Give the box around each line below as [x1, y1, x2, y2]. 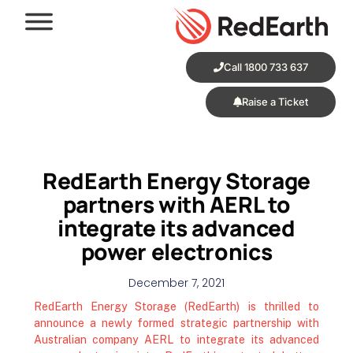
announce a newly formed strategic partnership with [33, 316, 320, 329]
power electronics [80, 236, 273, 266]
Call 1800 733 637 [223, 60, 308, 73]
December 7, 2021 [128, 274, 225, 291]
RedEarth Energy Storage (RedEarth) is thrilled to [33, 299, 320, 313]
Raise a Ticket [241, 95, 308, 108]
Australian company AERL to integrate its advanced [33, 333, 320, 346]
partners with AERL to [62, 188, 291, 219]
